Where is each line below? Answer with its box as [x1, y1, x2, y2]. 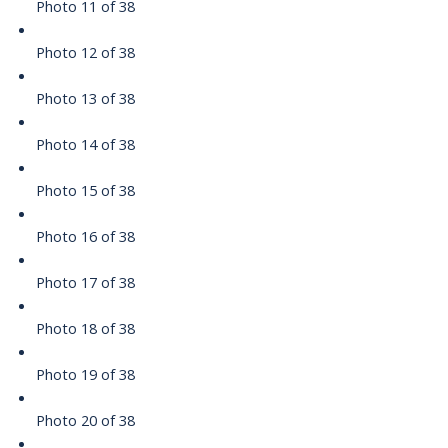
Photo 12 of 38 [35, 42, 135, 63]
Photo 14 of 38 [35, 134, 135, 155]
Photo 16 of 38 [35, 226, 135, 247]
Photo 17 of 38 [35, 272, 135, 293]
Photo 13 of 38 [35, 88, 135, 109]
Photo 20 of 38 [35, 410, 135, 431]
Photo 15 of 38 [35, 180, 135, 201]
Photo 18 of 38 [35, 318, 135, 339]
